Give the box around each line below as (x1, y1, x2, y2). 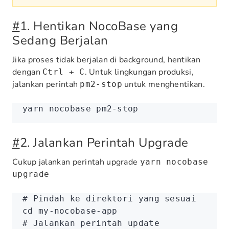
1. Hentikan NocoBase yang (19, 18, 178, 34)
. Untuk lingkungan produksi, (84, 66, 194, 78)
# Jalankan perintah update (22, 218, 159, 228)
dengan (12, 66, 43, 78)
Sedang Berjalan (12, 32, 108, 49)
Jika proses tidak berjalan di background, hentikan (12, 54, 200, 65)
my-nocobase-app (33, 206, 118, 216)
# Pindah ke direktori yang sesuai (22, 194, 196, 203)
